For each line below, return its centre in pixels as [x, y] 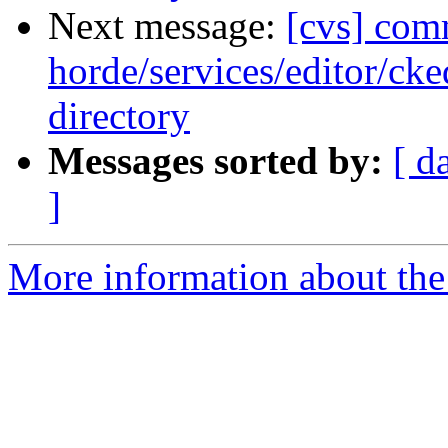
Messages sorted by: [215, 161]
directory [119, 116]
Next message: [167, 26]
